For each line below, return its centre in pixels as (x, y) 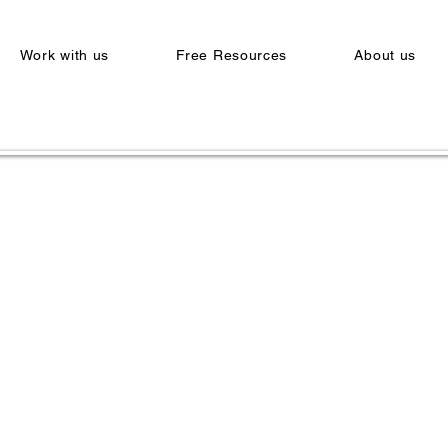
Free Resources (232, 55)
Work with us (64, 55)
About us (385, 55)
